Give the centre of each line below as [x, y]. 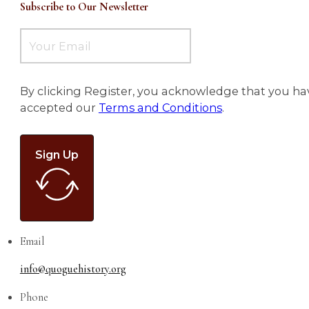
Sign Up [57, 154]
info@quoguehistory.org [73, 269]
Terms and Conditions [160, 107]
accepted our [59, 107]
